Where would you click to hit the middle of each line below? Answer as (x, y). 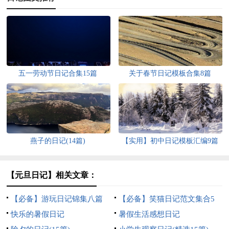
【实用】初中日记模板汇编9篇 (170, 141)
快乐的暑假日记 (38, 214)
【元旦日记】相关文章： (52, 175)
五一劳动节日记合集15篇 (58, 73)
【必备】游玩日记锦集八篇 (57, 199)
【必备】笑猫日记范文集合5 (166, 199)
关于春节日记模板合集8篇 (170, 73)
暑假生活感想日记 (149, 214)
